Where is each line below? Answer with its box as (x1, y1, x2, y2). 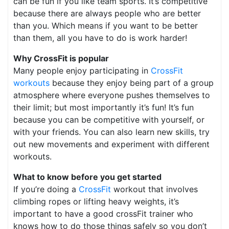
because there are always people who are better (13, 8, 201, 18)
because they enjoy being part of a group (50, 77, 214, 88)
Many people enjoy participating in (13, 65, 151, 76)
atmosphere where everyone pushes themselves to (13, 89, 210, 100)
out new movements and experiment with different (13, 139, 210, 149)
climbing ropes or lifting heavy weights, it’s (13, 196, 179, 207)
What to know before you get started (13, 171, 162, 182)
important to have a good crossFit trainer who (13, 208, 193, 219)
